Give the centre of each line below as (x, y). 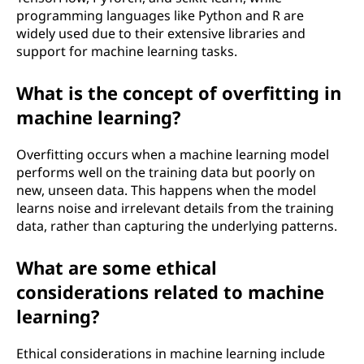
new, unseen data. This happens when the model (166, 190)
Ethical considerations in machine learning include (171, 353)
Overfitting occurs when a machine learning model (173, 154)
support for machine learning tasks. (127, 51)
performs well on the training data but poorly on (166, 172)
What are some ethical (117, 267)
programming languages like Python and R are (160, 15)
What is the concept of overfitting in (179, 93)
